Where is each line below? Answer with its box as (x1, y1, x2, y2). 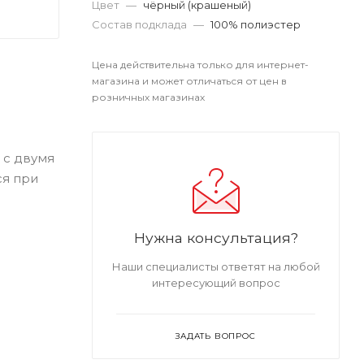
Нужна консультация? (133, 229, 298, 246)
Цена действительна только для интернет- (92, 58, 309, 71)
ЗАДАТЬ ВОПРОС (175, 331, 256, 341)
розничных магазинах (92, 91, 205, 103)
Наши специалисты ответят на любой (111, 260, 320, 273)
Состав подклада (92, 18, 189, 31)
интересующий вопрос (151, 276, 280, 289)
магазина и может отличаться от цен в (92, 75, 287, 87)
